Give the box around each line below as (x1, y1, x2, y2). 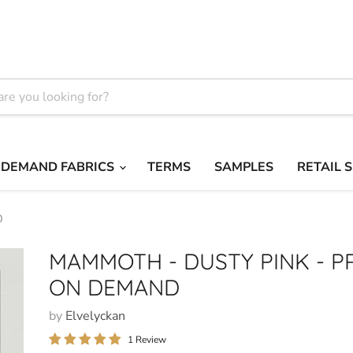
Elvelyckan (65, 307, 126, 325)
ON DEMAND (49, 273, 180, 301)
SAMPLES (214, 158, 273, 176)
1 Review (128, 333, 167, 346)
